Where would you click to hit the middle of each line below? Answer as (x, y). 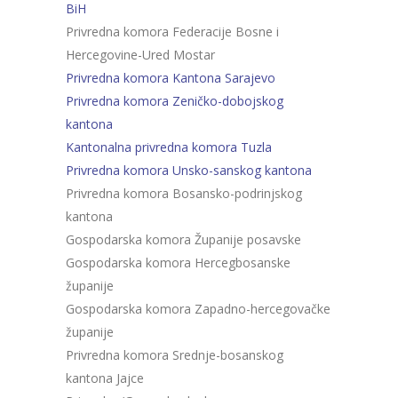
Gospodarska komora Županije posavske (183, 239)
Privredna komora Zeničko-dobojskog (175, 101)
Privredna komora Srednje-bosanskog (175, 355)
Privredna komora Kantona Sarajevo (171, 78)
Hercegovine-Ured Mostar (140, 55)
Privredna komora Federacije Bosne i (172, 32)
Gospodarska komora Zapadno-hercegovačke (198, 309)
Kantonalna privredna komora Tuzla (169, 147)
